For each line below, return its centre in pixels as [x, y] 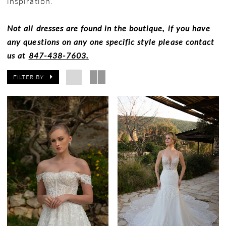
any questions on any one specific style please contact [111, 42]
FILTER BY [29, 77]
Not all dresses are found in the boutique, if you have [109, 28]
